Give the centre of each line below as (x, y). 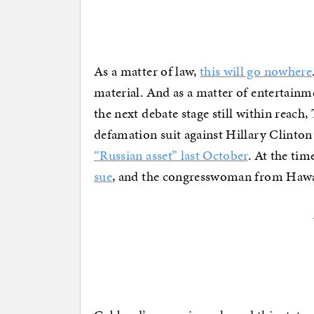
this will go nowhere (256, 71)
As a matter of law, (147, 71)
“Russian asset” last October (171, 155)
